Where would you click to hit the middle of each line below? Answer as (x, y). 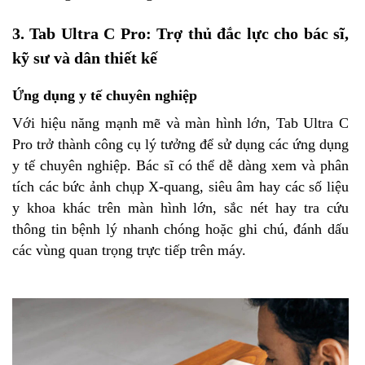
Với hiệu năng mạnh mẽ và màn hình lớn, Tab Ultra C (180, 123)
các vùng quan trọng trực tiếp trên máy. (129, 250)
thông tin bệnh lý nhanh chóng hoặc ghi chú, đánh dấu (180, 229)
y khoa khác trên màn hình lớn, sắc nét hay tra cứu (180, 207)
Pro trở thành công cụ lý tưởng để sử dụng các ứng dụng (180, 144)
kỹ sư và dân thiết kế (85, 57)
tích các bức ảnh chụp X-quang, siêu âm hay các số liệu (180, 186)
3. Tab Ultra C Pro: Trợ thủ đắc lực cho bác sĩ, (180, 33)
